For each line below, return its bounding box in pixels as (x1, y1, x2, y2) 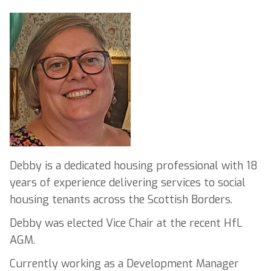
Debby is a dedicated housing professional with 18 (10, 158, 258, 174)
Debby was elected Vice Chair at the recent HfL (10, 216, 243, 231)
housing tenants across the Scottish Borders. (10, 192, 232, 207)
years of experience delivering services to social (10, 175, 246, 191)
